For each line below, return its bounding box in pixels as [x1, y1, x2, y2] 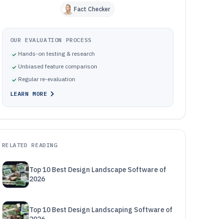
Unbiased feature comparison [18, 63, 97, 70]
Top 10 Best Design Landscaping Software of [29, 205, 173, 214]
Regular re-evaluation [18, 75, 75, 83]
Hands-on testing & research [18, 50, 95, 57]
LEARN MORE [10, 90, 47, 97]
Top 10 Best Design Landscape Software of [29, 165, 166, 174]
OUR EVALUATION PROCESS [10, 36, 92, 44]
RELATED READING [1, 141, 58, 149]
